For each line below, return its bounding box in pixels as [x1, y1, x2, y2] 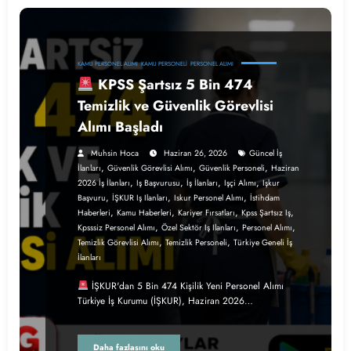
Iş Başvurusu [136, 176, 180, 189]
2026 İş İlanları [78, 176, 130, 189]
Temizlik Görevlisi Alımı [78, 236, 159, 248]
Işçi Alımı [224, 176, 256, 189]
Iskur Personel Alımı [174, 191, 244, 204]
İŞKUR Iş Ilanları [112, 191, 168, 204]
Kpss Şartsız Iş [241, 206, 291, 219]
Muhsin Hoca [91, 147, 139, 159]
